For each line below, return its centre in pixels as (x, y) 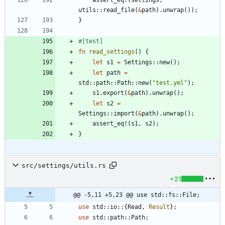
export (114, 93)
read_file (119, 10)
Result (159, 207)
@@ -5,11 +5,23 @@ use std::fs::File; (137, 195)
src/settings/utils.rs (64, 165)
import (124, 114)
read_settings (112, 52)
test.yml (170, 83)
